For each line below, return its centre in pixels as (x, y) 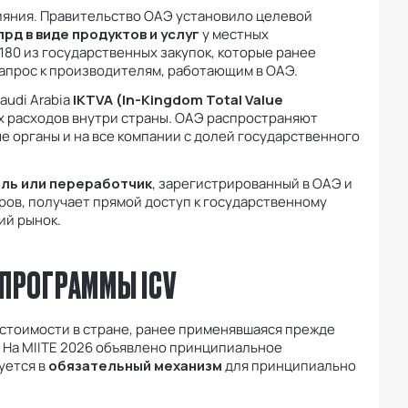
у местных (234, 35)
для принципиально (289, 366)
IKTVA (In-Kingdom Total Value (178, 100)
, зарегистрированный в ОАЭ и (252, 184)
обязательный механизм (135, 366)
